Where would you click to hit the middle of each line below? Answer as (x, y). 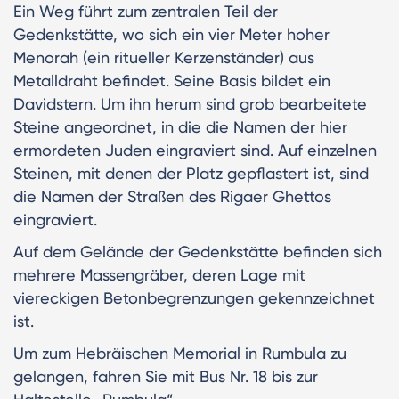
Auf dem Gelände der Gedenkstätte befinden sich (198, 251)
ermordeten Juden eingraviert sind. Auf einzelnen (195, 150)
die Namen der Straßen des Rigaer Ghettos (172, 196)
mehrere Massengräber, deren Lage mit (159, 274)
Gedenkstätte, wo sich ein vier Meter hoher (171, 34)
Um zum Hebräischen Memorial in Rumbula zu (180, 353)
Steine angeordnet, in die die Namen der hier (180, 126)
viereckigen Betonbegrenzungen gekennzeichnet (194, 297)
